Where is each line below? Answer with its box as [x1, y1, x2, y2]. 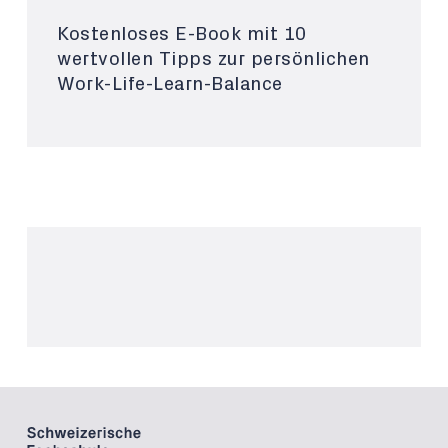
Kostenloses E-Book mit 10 [57, 25, 307, 44]
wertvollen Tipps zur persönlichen [57, 50, 370, 69]
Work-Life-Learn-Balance [57, 75, 283, 94]
